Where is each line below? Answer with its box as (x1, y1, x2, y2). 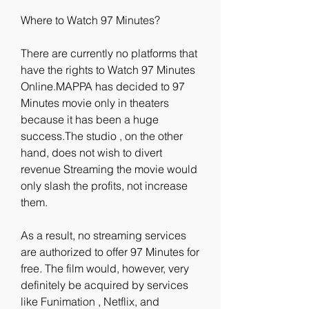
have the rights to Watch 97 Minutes (21, 63, 195, 77)
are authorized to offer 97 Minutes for (21, 245, 199, 259)
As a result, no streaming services (21, 228, 186, 242)
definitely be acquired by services (21, 278, 188, 292)
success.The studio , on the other (21, 129, 183, 143)
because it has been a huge (21, 112, 159, 126)
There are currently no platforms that (21, 46, 197, 60)
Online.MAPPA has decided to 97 (21, 79, 185, 93)
